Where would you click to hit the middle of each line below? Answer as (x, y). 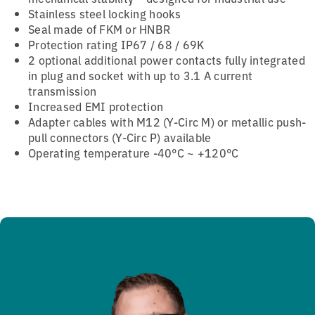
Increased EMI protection (96, 106)
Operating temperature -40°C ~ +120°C (134, 152)
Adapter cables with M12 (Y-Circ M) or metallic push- (167, 121)
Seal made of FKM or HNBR (99, 28)
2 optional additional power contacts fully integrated (167, 59)
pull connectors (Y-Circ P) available (120, 137)
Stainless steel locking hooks (105, 13)
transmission (63, 90)
